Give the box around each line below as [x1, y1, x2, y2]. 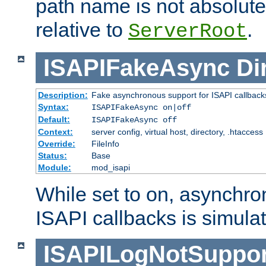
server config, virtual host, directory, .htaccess [91, 127, 263, 137]
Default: [37, 115, 70, 125]
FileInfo [91, 139, 119, 149]
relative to [36, 18, 128, 41]
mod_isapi [91, 163, 130, 173]
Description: [37, 90, 88, 100]
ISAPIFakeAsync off [91, 115, 177, 125]
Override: [37, 139, 75, 149]
